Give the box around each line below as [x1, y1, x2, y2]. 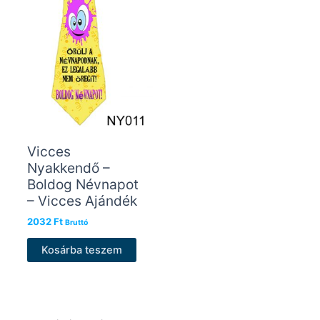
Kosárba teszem [41, 244, 122, 257]
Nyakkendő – [26, 159, 110, 176]
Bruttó [64, 218, 88, 228]
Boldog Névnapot [26, 175, 139, 193]
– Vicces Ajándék [26, 191, 137, 209]
